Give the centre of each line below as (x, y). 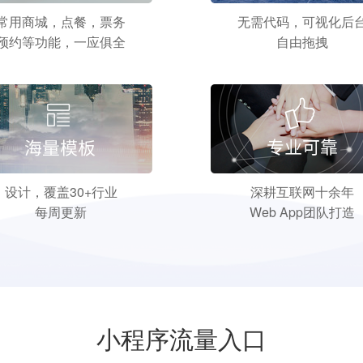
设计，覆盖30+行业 (61, 192)
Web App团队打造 (302, 212)
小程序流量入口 (181, 338)
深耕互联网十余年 (302, 192)
